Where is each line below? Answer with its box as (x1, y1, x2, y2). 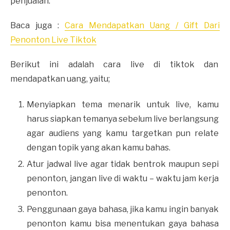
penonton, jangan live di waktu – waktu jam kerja (27, 173, 219, 183)
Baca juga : (10, 20, 65, 30)
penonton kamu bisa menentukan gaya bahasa (27, 218, 219, 228)
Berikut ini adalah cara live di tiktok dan (10, 59, 220, 69)
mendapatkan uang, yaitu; (10, 73, 111, 84)
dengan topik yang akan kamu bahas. (27, 142, 172, 152)
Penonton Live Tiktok (10, 34, 97, 45)
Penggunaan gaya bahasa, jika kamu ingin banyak (27, 204, 219, 214)
